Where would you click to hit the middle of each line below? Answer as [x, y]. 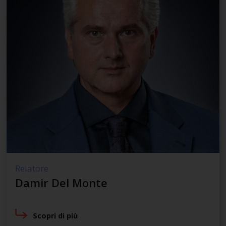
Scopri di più [55, 216]
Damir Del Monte [61, 182]
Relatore [32, 168]
